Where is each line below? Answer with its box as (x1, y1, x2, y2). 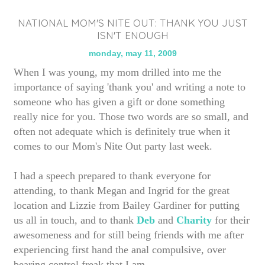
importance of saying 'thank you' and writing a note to (14, 81, 245, 93)
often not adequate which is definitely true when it (14, 125, 230, 137)
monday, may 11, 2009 (88, 49, 177, 58)
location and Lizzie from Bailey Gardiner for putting (14, 199, 240, 211)
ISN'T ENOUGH (96, 29, 169, 41)
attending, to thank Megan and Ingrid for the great (14, 185, 230, 196)
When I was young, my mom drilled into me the (14, 66, 221, 78)
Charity (176, 214, 212, 226)
